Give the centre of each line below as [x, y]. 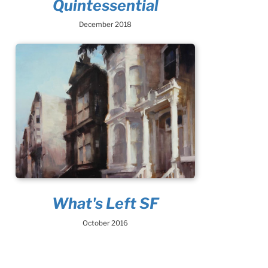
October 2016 [105, 223]
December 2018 [105, 25]
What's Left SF [105, 204]
